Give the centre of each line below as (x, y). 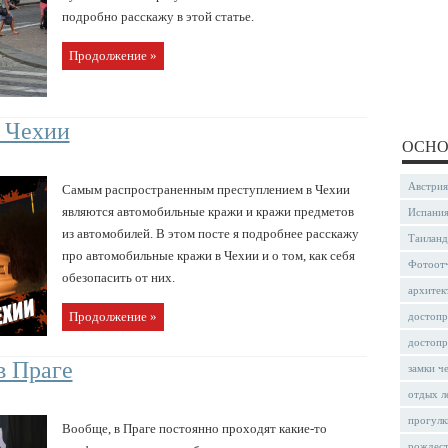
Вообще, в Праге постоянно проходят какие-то (194, 428)
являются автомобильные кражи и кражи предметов (207, 211)
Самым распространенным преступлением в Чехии (205, 189)
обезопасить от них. (118, 277)
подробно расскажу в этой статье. (157, 16)
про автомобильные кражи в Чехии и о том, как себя (208, 255)
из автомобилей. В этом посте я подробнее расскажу (210, 233)
